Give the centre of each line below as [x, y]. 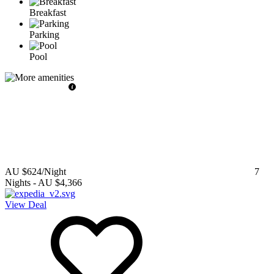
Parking [44, 34]
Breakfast [48, 12]
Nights [18, 182]
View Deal [26, 204]
